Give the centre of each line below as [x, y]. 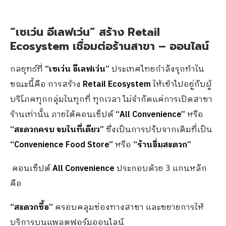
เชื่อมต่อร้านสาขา [116, 46]
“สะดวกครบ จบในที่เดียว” [58, 130]
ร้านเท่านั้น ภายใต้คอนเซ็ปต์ [63, 115]
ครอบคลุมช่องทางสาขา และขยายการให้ [128, 208]
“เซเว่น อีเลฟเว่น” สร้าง [69, 32]
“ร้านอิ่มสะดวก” [162, 145]
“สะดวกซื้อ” [32, 208]
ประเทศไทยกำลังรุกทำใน [158, 69]
